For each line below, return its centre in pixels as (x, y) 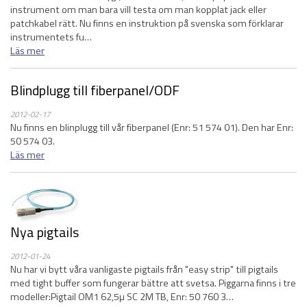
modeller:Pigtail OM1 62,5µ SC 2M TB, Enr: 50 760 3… (122, 297)
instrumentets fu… (51, 37)
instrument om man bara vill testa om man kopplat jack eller (138, 10)
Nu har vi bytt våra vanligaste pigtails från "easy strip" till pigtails (144, 269)
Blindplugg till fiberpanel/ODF (95, 90)
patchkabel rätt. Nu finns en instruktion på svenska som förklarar (147, 23)
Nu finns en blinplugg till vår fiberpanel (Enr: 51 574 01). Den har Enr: (152, 127)
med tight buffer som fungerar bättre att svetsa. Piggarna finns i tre (153, 283)
